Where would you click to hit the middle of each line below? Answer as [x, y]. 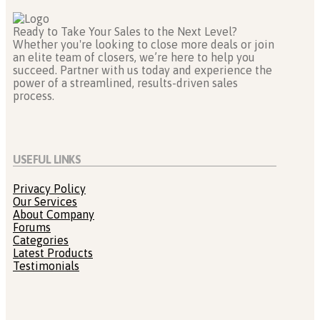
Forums [32, 227]
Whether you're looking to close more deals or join [144, 45]
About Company [54, 214]
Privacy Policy [49, 188]
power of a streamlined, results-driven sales [125, 83]
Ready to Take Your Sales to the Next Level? [125, 32]
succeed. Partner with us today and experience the [142, 70]
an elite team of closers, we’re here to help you [134, 57]
